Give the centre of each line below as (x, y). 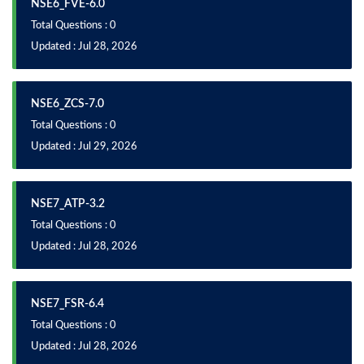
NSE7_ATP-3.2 (68, 204)
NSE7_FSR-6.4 (67, 304)
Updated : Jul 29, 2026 (84, 147)
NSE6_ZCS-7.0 (67, 104)
